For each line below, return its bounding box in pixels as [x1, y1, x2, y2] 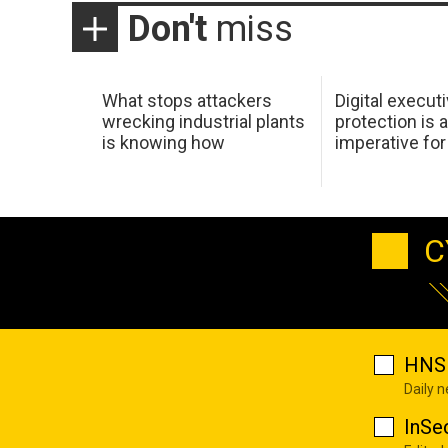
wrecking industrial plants [101, 110, 305, 132]
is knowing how [101, 131, 225, 153]
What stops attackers [101, 89, 272, 111]
